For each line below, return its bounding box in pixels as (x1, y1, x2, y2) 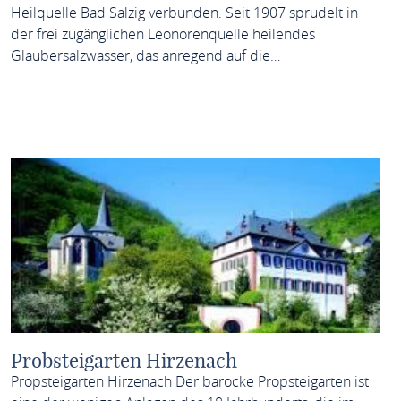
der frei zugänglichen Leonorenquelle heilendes (10, 24, 315, 44)
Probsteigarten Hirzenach (10, 348, 237, 373)
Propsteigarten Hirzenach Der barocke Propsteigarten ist (10, 371, 369, 391)
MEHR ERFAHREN (208, 101, 346, 122)
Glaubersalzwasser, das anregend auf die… (10, 46, 280, 65)
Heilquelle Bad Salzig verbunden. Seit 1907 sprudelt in (10, 3, 358, 22)
